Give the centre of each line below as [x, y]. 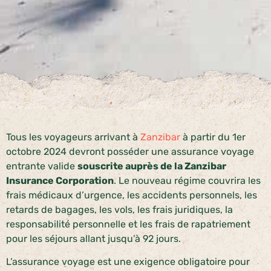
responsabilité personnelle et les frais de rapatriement [128, 224]
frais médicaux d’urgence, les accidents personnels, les [132, 195]
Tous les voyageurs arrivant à [73, 137]
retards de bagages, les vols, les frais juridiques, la [119, 210]
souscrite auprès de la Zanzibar [152, 166]
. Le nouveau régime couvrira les [187, 181]
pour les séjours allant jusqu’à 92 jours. [93, 239]
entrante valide [42, 166]
